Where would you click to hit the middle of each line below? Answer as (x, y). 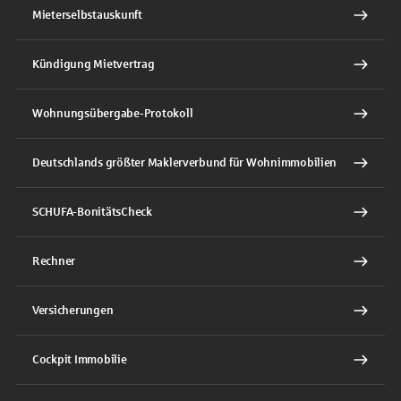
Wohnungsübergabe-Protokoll (113, 113)
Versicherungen (73, 310)
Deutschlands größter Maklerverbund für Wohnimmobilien (185, 162)
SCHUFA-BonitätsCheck (92, 212)
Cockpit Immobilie (80, 359)
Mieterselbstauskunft (87, 15)
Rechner (54, 261)
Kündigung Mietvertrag (94, 64)
